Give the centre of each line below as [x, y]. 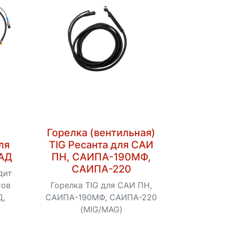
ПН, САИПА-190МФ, [101, 157]
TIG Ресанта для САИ [101, 145]
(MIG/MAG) [101, 209]
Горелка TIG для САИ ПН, [101, 185]
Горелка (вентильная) [101, 132]
